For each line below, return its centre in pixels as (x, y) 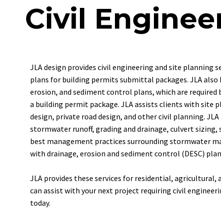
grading (109, 129)
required (203, 92)
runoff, (83, 129)
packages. (172, 79)
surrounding (148, 141)
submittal (137, 79)
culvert (182, 129)
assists (146, 104)
